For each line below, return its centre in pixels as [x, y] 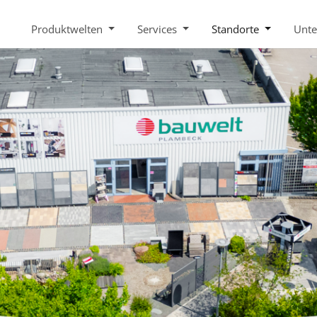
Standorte [237, 29]
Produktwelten [69, 29]
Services [159, 29]
